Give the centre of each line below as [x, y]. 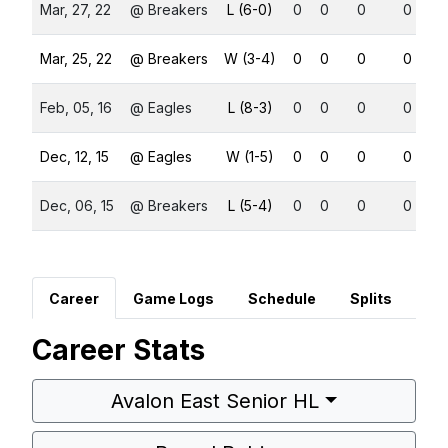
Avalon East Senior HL [215, 401]
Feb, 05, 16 [76, 108]
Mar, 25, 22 [76, 59]
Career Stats [118, 350]
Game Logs [173, 299]
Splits [371, 299]
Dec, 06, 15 [77, 206]
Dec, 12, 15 [74, 157]
